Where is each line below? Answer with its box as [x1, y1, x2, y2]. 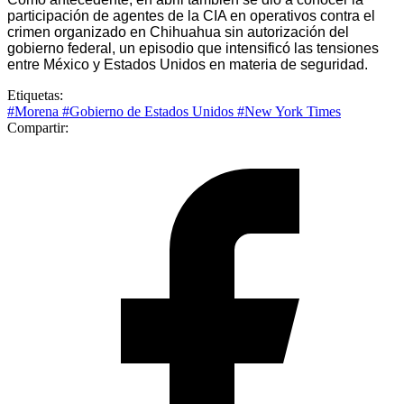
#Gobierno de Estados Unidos [62, 103, 237, 119]
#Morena [7, 103, 62, 119]
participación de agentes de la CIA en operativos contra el [7, 7, 375, 23]
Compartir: [7, 119, 69, 135]
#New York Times [237, 103, 341, 119]
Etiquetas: [7, 87, 63, 103]
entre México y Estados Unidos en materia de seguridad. [7, 56, 368, 72]
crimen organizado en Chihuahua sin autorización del [7, 23, 349, 40]
